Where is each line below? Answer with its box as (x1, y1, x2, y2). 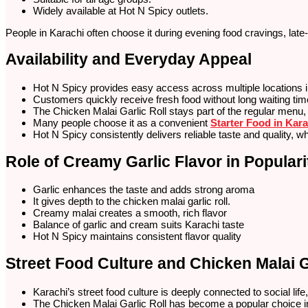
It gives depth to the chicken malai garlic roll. (33, 195, 230, 208)
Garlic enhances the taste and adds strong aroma (33, 184, 254, 196)
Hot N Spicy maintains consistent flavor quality (33, 230, 241, 243)
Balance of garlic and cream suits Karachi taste (33, 219, 244, 231)
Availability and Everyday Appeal (5, 51, 252, 69)
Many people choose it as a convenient (33, 116, 210, 129)
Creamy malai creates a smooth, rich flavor (33, 207, 227, 219)
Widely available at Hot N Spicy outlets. (33, 4, 208, 16)
